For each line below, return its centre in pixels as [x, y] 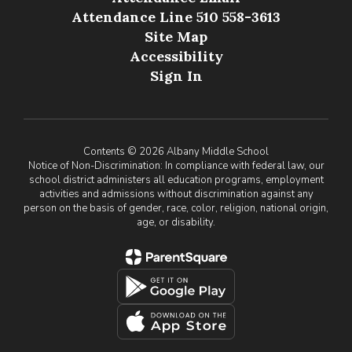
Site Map [176, 37]
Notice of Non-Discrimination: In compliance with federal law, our [176, 166]
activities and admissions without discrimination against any [176, 194]
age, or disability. [176, 223]
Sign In [176, 76]
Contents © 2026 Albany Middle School [176, 152]
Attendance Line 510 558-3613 [176, 17]
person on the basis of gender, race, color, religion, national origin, [176, 209]
